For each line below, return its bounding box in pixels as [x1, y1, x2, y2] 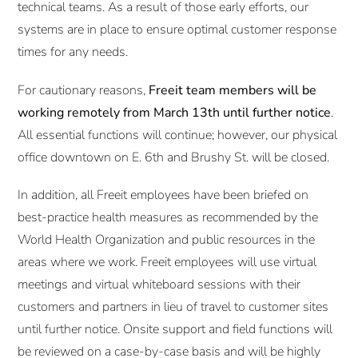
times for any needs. [18, 43, 129, 62]
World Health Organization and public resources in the [18, 230, 316, 249]
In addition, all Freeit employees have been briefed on [18, 185, 309, 204]
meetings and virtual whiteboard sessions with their [18, 275, 301, 293]
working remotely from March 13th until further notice [18, 103, 332, 121]
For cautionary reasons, [18, 81, 149, 99]
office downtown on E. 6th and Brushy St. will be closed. [18, 148, 330, 166]
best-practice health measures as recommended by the [18, 208, 319, 226]
